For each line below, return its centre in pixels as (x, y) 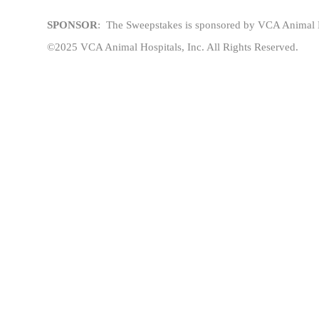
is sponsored (213, 25)
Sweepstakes (154, 25)
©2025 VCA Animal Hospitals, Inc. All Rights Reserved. (173, 47)
